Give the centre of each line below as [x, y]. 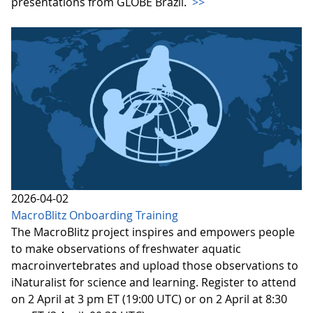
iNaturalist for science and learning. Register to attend [154, 282]
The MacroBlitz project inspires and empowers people [153, 232]
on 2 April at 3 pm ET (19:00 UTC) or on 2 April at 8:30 [149, 299]
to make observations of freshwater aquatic [126, 248]
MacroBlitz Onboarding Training [95, 215]
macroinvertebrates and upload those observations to [155, 265]
